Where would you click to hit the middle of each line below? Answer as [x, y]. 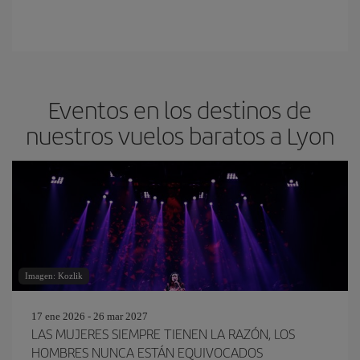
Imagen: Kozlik [54, 276]
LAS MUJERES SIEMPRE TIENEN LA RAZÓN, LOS [163, 333]
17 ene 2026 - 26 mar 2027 [90, 316]
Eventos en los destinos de [180, 109]
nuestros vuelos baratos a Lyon [180, 135]
